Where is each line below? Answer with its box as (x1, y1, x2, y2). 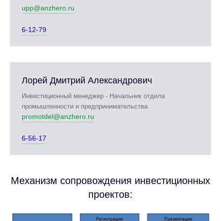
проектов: (88, 189, 133, 200)
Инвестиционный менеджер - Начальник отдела (22, 92, 165, 100)
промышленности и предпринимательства (22, 103, 147, 110)
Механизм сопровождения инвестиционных (11, 175, 210, 186)
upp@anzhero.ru (22, 4, 74, 12)
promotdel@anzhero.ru (22, 112, 94, 120)
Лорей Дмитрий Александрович (22, 75, 152, 85)
